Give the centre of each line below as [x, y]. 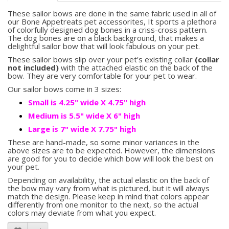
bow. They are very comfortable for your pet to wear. [102, 76]
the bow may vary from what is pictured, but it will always [109, 188]
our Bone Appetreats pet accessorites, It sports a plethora [112, 22]
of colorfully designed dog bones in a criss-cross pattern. [108, 30]
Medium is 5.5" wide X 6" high [84, 116]
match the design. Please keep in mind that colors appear [108, 197]
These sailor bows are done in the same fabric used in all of [112, 14]
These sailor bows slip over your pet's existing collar [101, 60]
